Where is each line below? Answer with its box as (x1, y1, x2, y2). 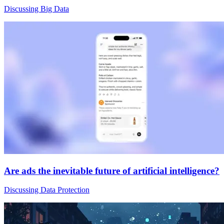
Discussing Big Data (4, 4, 69, 13)
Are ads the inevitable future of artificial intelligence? (4, 165, 219, 176)
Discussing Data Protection (4, 185, 89, 194)
